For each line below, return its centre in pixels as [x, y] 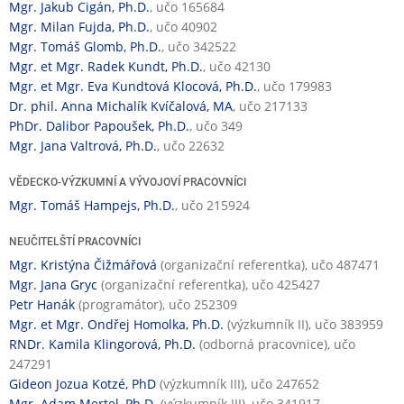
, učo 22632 [191, 146]
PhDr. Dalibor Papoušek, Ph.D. [99, 126]
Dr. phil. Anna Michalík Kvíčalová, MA [121, 106]
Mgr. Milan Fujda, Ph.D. [79, 27]
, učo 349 [216, 126]
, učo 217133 [270, 106]
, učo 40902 [184, 27]
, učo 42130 [237, 67]
